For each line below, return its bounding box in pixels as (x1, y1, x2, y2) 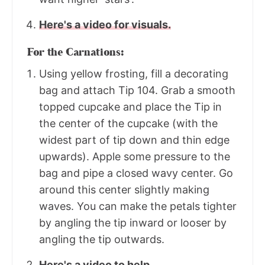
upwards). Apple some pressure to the (39, 150, 230, 163)
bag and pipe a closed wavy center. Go (39, 167, 233, 180)
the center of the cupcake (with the (39, 117, 218, 130)
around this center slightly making (39, 183, 209, 196)
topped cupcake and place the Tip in (39, 101, 222, 114)
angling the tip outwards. (39, 233, 164, 246)
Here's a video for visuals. (39, 18, 171, 31)
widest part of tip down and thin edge (39, 134, 230, 147)
